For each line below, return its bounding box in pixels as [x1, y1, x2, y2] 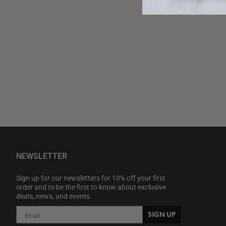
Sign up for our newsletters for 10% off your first [16, 174, 165, 182]
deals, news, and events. [16, 192, 92, 200]
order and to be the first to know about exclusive [16, 183, 166, 191]
